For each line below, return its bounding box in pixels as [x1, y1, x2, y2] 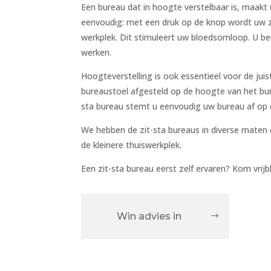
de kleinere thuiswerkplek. [81, 139, 182, 151]
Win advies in [117, 211, 181, 223]
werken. [81, 46, 112, 58]
